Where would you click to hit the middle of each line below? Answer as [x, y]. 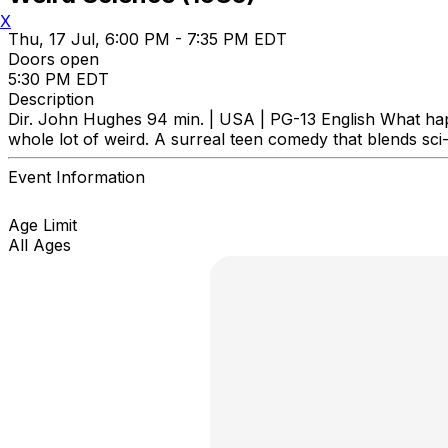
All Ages [39, 244]
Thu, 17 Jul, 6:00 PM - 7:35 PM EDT [147, 38]
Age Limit [42, 224]
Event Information [76, 176]
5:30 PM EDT [58, 78]
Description [51, 98]
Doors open [53, 58]
